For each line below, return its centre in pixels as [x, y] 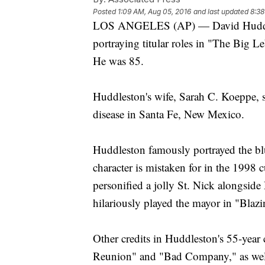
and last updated [221, 12]
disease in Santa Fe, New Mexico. [169, 114]
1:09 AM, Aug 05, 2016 [154, 12]
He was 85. [118, 61]
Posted [105, 12]
